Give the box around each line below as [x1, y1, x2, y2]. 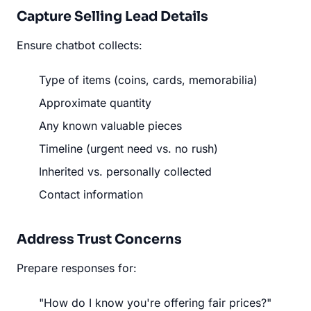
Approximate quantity [39, 95, 151, 110]
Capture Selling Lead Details [17, 7, 208, 25]
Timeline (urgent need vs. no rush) [39, 141, 218, 155]
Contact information [39, 187, 143, 201]
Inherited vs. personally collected [39, 164, 212, 178]
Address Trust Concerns [17, 230, 182, 248]
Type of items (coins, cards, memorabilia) [39, 72, 258, 87]
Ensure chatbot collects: [17, 37, 142, 52]
